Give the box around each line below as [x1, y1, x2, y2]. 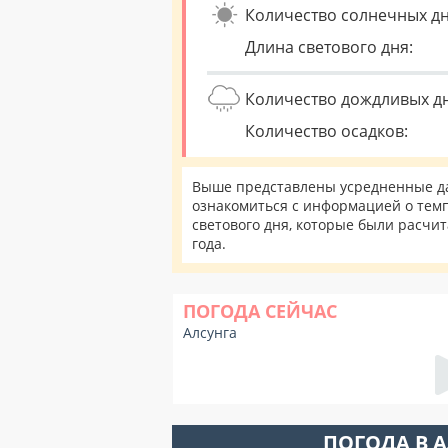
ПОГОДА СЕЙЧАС [183, 299, 337, 323]
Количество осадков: [245, 120, 408, 142]
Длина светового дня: [245, 36, 413, 58]
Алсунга [183, 323, 237, 342]
